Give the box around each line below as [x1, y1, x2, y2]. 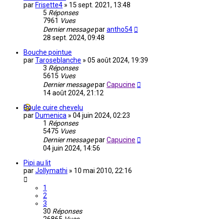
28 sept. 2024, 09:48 [43, 34, 105, 42]
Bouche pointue [23, 48, 72, 57]
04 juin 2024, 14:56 [43, 144, 100, 153]
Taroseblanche [35, 56, 81, 65]
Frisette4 [35, 1, 63, 9]
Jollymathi [35, 167, 67, 175]
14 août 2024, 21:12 [43, 89, 104, 97]
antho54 [107, 25, 132, 34]
